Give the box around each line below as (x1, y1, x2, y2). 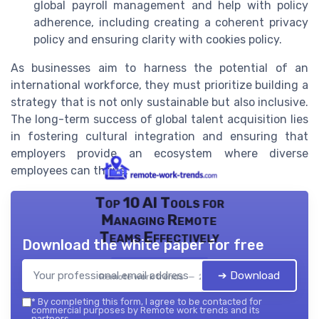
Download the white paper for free (22, 236, 264, 254)
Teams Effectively (99, 229, 220, 246)
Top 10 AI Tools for (95, 194, 224, 212)
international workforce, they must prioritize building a (11, 78, 308, 93)
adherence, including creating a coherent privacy (33, 16, 308, 30)
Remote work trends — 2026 (99, 271, 220, 282)
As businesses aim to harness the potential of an (11, 61, 308, 75)
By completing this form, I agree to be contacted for (36, 296, 262, 308)
